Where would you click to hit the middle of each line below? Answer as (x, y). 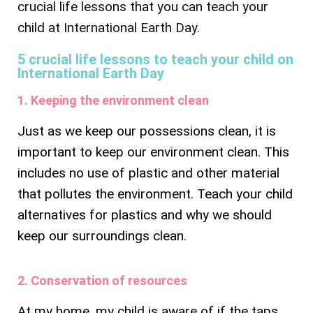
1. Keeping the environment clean (113, 100)
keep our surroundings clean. (102, 235)
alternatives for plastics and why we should (145, 214)
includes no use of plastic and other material (148, 173)
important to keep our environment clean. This (153, 152)
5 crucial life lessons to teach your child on (155, 59)
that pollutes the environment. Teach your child (155, 194)
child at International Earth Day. (109, 27)
